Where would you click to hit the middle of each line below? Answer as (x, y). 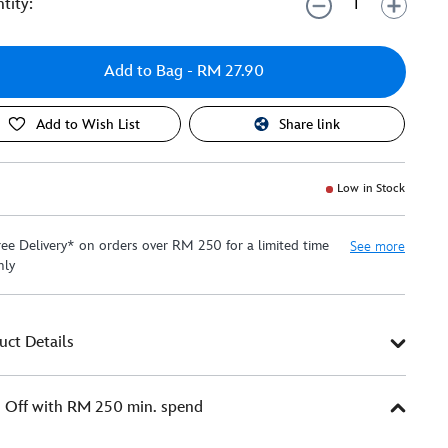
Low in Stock (371, 188)
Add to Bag (143, 71)
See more (377, 246)
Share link (310, 124)
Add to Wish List (88, 124)
